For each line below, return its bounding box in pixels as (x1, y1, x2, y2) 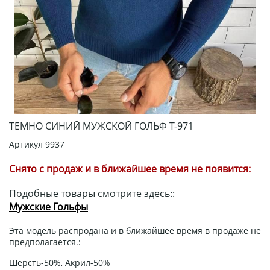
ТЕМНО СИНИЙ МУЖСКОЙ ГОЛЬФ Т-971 (9, 119, 193, 133)
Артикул (9, 138, 45, 150)
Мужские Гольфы (9, 199, 88, 213)
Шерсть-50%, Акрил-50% (9, 256, 110, 268)
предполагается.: (9, 236, 81, 248)
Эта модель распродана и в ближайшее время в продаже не (9, 224, 261, 236)
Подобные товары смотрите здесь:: (9, 186, 175, 200)
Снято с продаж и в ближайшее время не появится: (9, 162, 251, 175)
